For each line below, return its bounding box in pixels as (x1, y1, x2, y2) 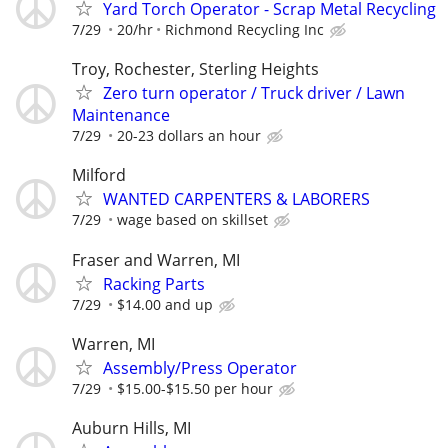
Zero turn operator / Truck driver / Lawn (103, 82, 405, 105)
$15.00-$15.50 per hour (117, 378, 273, 398)
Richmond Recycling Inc (165, 20, 324, 40)
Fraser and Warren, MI (72, 248, 240, 271)
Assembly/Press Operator (103, 356, 297, 379)
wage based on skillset (117, 210, 268, 230)
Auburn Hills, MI (72, 417, 191, 439)
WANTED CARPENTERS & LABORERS (103, 188, 370, 211)
